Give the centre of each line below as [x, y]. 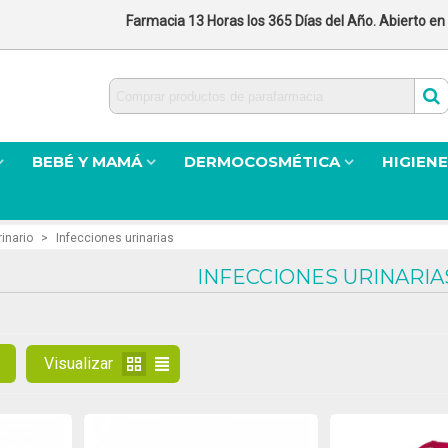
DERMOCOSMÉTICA [262, 161]
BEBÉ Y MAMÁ [87, 161]
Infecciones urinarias [115, 238]
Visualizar [78, 363]
